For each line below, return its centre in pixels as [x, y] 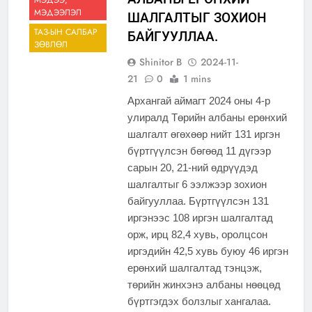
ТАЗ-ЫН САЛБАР [66, 32]
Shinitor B [160, 62]
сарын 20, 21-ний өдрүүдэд [192, 168]
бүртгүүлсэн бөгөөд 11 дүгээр [199, 151]
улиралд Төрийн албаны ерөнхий [207, 118]
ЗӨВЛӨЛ [51, 45]
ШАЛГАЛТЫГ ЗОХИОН [197, 18]
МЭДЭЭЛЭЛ [58, 13]
